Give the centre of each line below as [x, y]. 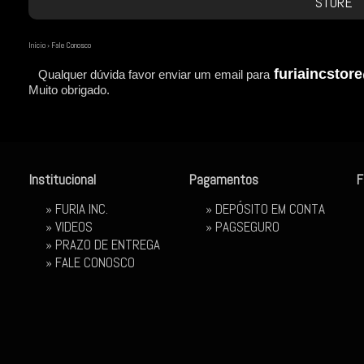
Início [37, 45]
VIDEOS [74, 227]
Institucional [63, 180]
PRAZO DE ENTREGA [108, 245]
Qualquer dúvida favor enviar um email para [149, 74]
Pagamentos [224, 180]
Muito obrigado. [69, 90]
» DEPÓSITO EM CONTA [265, 209]
